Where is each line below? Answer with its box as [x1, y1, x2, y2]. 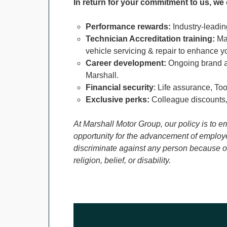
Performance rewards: [86, 22, 171, 31]
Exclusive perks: [86, 95, 149, 104]
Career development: [86, 59, 166, 67]
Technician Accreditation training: [86, 34, 215, 43]
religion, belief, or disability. [73, 156, 171, 165]
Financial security [86, 83, 154, 92]
